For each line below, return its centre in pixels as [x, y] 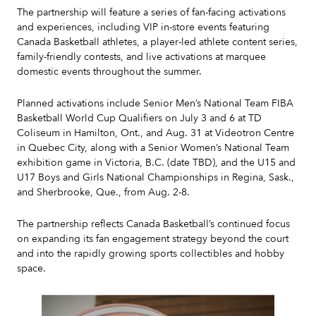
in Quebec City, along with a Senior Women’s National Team [153, 148]
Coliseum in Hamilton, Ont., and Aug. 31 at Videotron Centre [156, 133]
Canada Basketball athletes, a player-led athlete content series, [157, 42]
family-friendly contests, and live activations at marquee [141, 57]
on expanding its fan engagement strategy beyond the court [153, 239]
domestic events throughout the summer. [109, 72]
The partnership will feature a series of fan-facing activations [151, 12]
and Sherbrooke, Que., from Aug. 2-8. [103, 192]
